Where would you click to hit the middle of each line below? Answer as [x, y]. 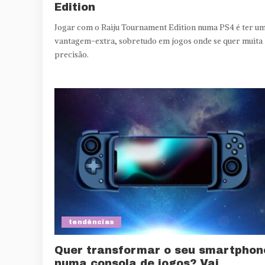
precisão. [72, 55]
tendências [92, 222]
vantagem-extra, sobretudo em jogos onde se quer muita [159, 41]
